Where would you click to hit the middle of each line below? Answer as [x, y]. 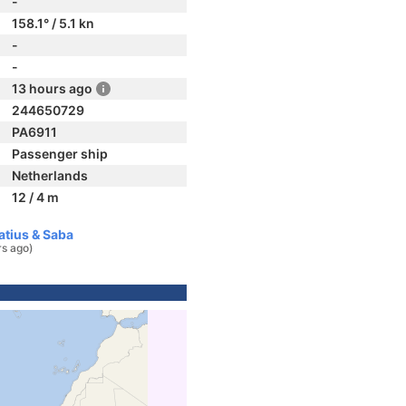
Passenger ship [60, 154]
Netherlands [50, 175]
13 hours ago [52, 88]
